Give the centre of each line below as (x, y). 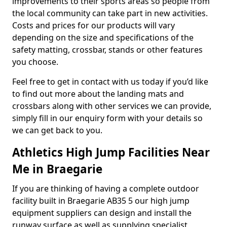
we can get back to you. (57, 130)
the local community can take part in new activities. (110, 13)
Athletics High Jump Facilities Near (111, 152)
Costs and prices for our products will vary (93, 25)
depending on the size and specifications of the (103, 37)
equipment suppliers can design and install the (102, 213)
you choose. (35, 62)
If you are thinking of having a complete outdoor (106, 188)
